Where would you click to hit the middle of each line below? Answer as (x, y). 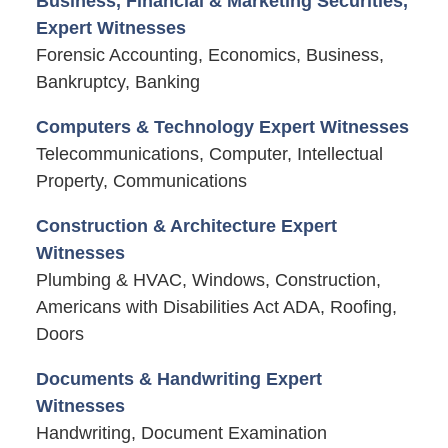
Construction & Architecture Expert (186, 225)
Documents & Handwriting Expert (178, 379)
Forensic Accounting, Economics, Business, (209, 54)
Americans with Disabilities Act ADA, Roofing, (216, 306)
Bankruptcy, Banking (117, 81)
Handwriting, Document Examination (181, 433)
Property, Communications (141, 180)
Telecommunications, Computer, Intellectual (209, 153)
